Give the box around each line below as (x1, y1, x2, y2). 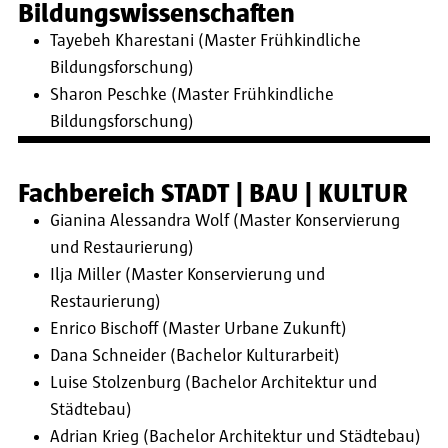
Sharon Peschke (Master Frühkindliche (50, 86, 334, 105)
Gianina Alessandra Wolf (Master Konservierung (50, 212, 400, 231)
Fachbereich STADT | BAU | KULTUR (18, 180, 408, 208)
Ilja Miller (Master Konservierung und (50, 266, 325, 285)
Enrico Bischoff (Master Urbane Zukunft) (50, 320, 347, 339)
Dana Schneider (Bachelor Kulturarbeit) (50, 347, 340, 366)
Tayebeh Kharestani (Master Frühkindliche (50, 32, 361, 51)
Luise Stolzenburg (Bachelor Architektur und (50, 374, 377, 393)
